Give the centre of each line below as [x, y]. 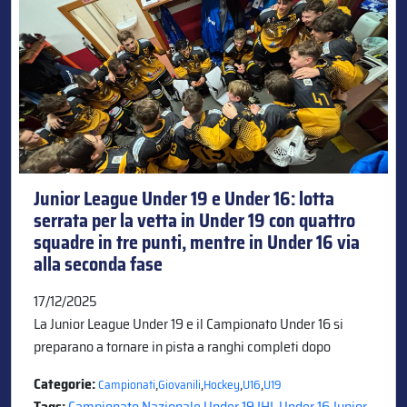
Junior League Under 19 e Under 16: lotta [184, 199]
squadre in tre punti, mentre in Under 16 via [197, 242]
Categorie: [66, 383]
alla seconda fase [98, 264]
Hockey [222, 384]
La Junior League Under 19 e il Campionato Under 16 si [189, 323]
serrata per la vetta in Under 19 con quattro [194, 220]
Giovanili [179, 384]
